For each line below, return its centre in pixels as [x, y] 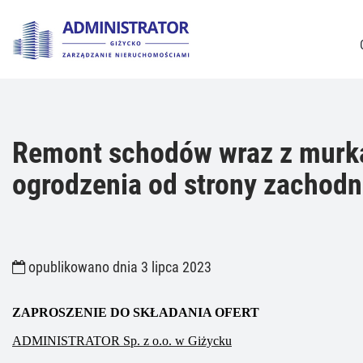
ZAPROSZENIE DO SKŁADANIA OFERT [136, 312]
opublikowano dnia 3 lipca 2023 [118, 267]
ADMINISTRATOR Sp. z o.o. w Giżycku [122, 341]
